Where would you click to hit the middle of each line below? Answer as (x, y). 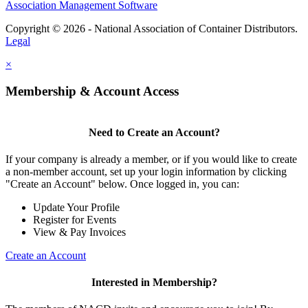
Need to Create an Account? (154, 132)
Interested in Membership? (154, 283)
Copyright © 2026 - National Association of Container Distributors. (152, 28)
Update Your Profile (76, 207)
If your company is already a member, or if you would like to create (151, 159)
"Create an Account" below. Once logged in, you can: (122, 184)
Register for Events (75, 219)
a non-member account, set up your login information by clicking (146, 171)
